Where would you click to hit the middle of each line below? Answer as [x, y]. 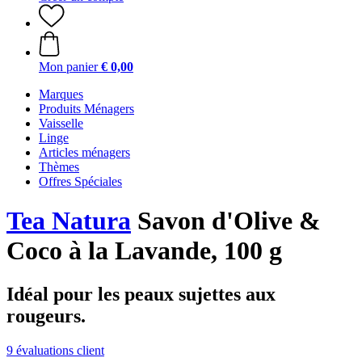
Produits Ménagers [86, 109]
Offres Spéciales [80, 181]
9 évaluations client [55, 350]
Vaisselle [61, 123]
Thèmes [59, 167]
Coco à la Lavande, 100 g [144, 251]
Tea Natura [69, 221]
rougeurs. [46, 316]
